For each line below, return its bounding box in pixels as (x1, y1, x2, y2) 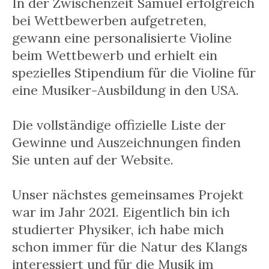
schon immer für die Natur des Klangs (12, 238, 247, 256)
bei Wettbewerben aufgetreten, (12, 12, 207, 29)
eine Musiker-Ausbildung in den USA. (12, 82, 239, 99)
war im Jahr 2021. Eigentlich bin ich (12, 204, 230, 221)
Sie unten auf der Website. (12, 151, 174, 169)
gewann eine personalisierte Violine (12, 29, 232, 47)
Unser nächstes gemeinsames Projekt (12, 186, 244, 204)
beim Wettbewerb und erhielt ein (12, 47, 217, 64)
